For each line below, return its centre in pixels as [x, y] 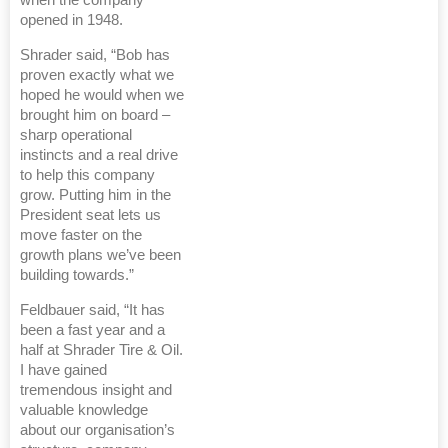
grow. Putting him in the [95, 195]
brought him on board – [95, 115]
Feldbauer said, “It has [92, 310]
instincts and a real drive [99, 155]
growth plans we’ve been [100, 255]
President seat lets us [90, 215]
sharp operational [76, 135]
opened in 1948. [71, 20]
